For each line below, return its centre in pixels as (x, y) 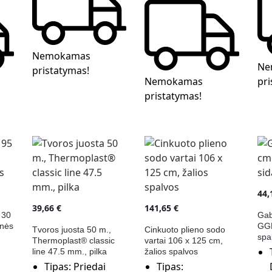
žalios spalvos (172, 252)
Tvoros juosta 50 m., (71, 230)
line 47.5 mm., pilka (69, 252)
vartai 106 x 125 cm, (184, 241)
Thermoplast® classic (73, 241)
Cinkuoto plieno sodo (185, 230)
